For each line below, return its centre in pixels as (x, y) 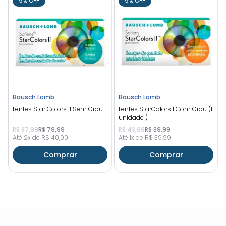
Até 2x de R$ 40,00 (40, 138)
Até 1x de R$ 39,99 (145, 138)
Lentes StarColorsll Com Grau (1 (165, 109)
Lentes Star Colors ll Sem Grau (58, 109)
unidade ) (133, 118)
